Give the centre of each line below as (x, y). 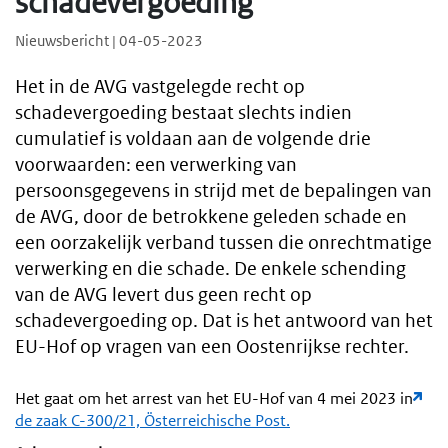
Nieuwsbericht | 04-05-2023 (109, 41)
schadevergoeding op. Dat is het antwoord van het (224, 321)
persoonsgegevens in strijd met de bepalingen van (223, 191)
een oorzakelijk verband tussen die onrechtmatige (223, 243)
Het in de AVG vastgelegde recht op (160, 87)
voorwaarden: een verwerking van (156, 165)
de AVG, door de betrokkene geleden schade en (211, 217)
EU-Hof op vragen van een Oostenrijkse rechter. (212, 347)
